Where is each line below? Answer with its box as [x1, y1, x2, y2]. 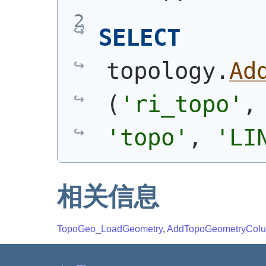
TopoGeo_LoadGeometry [57, 223, 163, 234]
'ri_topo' [119, 90, 243, 118]
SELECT [98, 24, 180, 51]
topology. [106, 57, 229, 84]
